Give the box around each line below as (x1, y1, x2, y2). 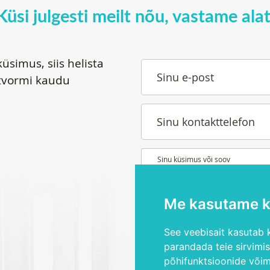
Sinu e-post (157, 70, 214, 85)
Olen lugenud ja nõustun (150, 250, 255, 262)
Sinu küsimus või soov (157, 154, 230, 165)
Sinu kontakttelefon (157, 115, 255, 130)
